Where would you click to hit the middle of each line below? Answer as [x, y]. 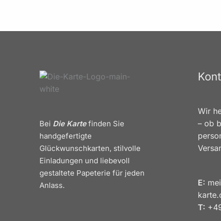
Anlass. [52, 185]
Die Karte [70, 123]
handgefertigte [66, 136]
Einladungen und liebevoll [85, 160]
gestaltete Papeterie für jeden [92, 173]
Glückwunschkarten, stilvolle [90, 148]
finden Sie [105, 123]
